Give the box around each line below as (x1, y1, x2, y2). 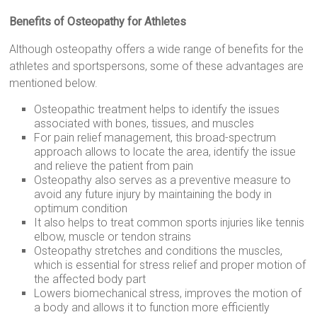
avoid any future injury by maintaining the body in (34, 187, 272, 201)
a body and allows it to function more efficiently (34, 300, 270, 314)
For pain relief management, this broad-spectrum (34, 130, 277, 144)
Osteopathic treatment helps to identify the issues (34, 102, 280, 116)
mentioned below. (9, 76, 98, 90)
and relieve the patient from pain (34, 158, 194, 173)
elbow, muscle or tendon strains (34, 229, 192, 243)
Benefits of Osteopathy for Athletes (9, 14, 187, 28)
